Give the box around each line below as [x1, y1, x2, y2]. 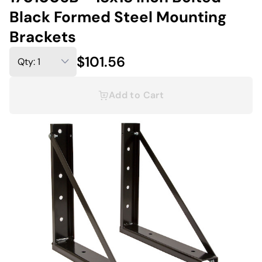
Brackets [9, 27, 76, 47]
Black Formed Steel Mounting [9, 7, 227, 27]
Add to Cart [108, 89, 164, 101]
